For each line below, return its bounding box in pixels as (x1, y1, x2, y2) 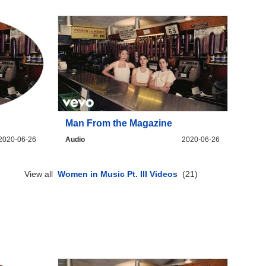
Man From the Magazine (65, 118, 173, 129)
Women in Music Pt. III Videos (58, 169, 178, 179)
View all (24, 169, 58, 179)
